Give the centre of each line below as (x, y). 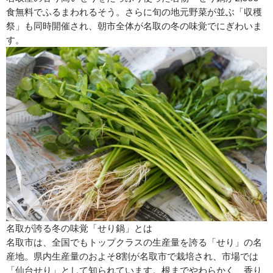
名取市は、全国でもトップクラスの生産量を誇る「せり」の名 (134, 242)
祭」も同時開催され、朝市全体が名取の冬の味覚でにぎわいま (134, 26)
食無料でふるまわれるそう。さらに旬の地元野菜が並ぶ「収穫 (134, 12)
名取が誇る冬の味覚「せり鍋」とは (79, 228)
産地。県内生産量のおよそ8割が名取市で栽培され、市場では (132, 256)
